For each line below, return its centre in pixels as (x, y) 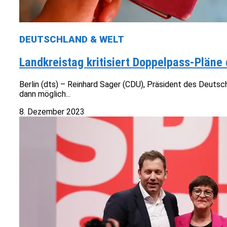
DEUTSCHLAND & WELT (72, 40)
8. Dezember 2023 (52, 112)
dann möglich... (45, 94)
